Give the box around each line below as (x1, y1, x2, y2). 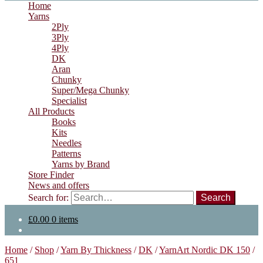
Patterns (52, 149, 81, 159)
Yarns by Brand (52, 159, 110, 169)
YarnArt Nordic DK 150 (159, 245, 250, 255)
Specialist (52, 96, 87, 106)
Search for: (28, 193, 69, 203)
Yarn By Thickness (60, 245, 131, 255)
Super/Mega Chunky (52, 85, 129, 95)
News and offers (28, 180, 89, 190)
